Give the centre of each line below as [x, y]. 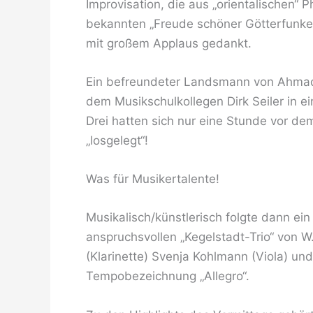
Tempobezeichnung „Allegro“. [168, 276]
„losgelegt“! [117, 141]
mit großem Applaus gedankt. [169, 43]
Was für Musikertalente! [153, 179]
